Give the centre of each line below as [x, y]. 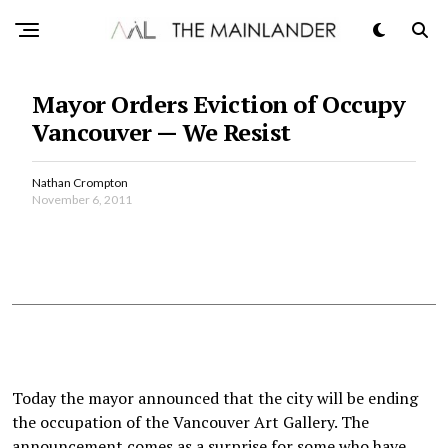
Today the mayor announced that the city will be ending [215, 398]
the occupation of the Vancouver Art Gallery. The [190, 422]
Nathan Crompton [80, 182]
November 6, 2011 [82, 199]
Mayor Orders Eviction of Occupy [219, 104]
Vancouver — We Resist [161, 132]
